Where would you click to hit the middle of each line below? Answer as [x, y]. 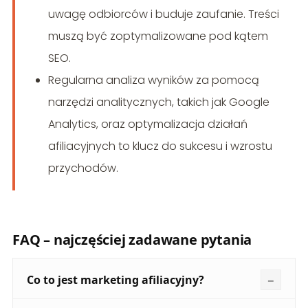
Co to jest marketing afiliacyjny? [115, 280]
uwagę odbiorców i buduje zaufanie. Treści [163, 14]
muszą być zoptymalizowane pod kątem [158, 36]
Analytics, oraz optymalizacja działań [147, 124]
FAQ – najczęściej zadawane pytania [132, 240]
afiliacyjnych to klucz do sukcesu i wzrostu [160, 146]
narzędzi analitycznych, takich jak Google [158, 102]
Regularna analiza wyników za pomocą [153, 80]
